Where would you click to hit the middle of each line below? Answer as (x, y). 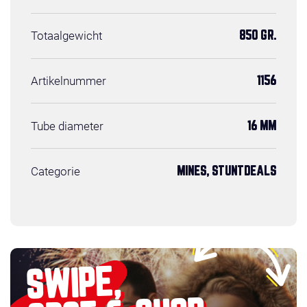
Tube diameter (67, 126)
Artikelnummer (69, 81)
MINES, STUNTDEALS (226, 171)
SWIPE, (73, 285)
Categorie (56, 171)
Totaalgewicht (66, 36)
